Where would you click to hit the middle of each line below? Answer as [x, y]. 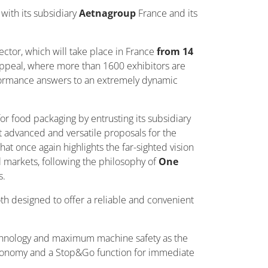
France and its [168, 13]
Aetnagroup [109, 13]
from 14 [174, 51]
